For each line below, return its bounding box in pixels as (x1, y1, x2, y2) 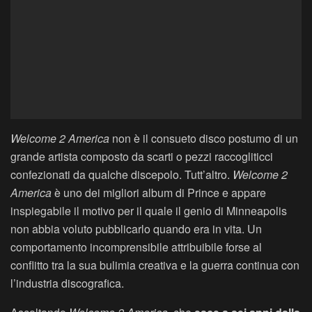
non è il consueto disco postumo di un (112, 130, 298, 147)
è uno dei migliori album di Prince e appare (52, 185, 266, 201)
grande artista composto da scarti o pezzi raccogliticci (10, 148, 273, 165)
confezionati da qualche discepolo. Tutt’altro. (10, 166, 233, 183)
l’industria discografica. (10, 275, 124, 292)
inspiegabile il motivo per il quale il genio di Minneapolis (10, 203, 287, 219)
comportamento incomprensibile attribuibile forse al (10, 239, 262, 256)
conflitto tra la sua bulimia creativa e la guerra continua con (10, 257, 299, 274)
